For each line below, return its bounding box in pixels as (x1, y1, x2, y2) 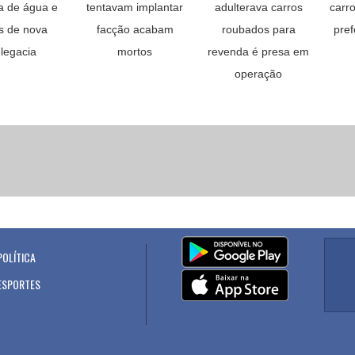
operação (235, 67, 282, 80)
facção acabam (96, 23, 174, 36)
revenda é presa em (208, 45, 309, 58)
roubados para (221, 23, 296, 36)
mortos (117, 45, 152, 58)
